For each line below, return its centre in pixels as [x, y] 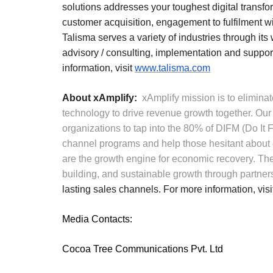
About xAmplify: [102, 97]
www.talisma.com [172, 68]
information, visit [98, 68]
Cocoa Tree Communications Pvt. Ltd [143, 249]
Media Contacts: [97, 219]
